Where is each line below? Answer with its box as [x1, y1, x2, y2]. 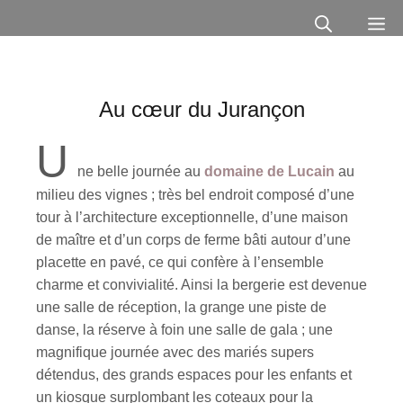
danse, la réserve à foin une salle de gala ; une [36, 322, 333, 337]
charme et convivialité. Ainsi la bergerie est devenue [36, 277, 367, 292]
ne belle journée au [77, 164, 204, 179]
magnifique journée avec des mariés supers [36, 345, 314, 360]
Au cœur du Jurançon [98, 97, 305, 121]
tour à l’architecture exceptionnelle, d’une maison [36, 210, 348, 225]
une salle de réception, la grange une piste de [36, 300, 327, 315]
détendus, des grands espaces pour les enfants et [36, 367, 352, 382]
